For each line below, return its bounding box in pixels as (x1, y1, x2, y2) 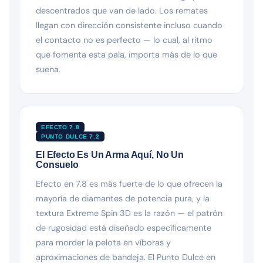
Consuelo (36, 159, 79, 170)
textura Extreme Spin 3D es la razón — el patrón (36, 207, 222, 218)
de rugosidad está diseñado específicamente (36, 222, 211, 233)
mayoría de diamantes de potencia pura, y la (36, 193, 210, 204)
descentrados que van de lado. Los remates (36, 5, 208, 16)
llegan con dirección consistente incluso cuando (36, 19, 222, 31)
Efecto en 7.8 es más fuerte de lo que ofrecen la (36, 178, 222, 189)
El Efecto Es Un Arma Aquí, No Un (36, 149, 184, 160)
